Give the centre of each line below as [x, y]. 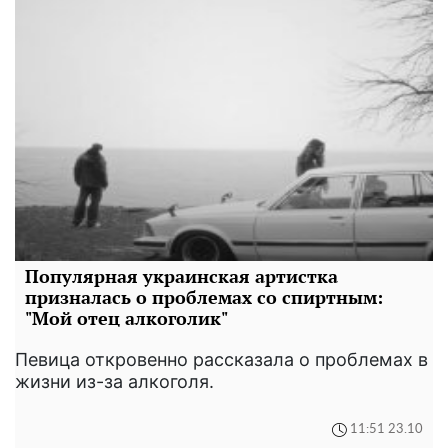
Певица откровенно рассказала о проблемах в [221, 359]
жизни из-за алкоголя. [114, 381]
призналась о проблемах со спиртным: [204, 296]
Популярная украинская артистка [181, 275]
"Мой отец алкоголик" [126, 317]
